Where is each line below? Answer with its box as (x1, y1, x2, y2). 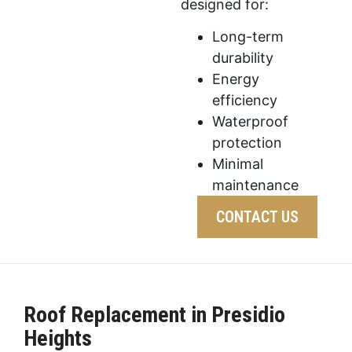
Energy (211, 70, 259, 87)
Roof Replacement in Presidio (24, 301, 285, 328)
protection (211, 134, 282, 151)
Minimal (211, 155, 263, 172)
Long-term (211, 27, 284, 45)
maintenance (211, 176, 299, 193)
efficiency (211, 91, 277, 108)
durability (211, 49, 273, 66)
